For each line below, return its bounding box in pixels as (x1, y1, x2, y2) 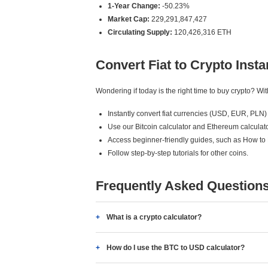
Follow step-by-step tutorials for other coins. (108, 149, 248, 157)
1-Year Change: (108, 2, 160, 10)
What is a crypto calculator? (106, 213, 202, 221)
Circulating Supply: (108, 28, 172, 36)
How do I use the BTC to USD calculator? (106, 243, 245, 252)
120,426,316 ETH (172, 28, 232, 36)
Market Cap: (108, 15, 150, 23)
